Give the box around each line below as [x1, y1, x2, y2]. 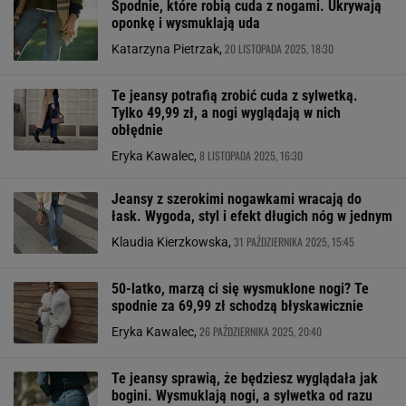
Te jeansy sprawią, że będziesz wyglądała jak [111, 370, 378, 387]
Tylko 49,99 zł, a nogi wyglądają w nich [111, 104, 341, 121]
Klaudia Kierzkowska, [111, 235, 234, 249]
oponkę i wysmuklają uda [111, 14, 260, 32]
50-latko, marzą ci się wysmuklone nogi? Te [111, 280, 369, 297]
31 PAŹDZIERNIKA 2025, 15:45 [234, 234, 354, 249]
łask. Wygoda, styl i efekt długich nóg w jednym [111, 208, 392, 225]
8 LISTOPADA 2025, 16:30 [199, 148, 303, 163]
